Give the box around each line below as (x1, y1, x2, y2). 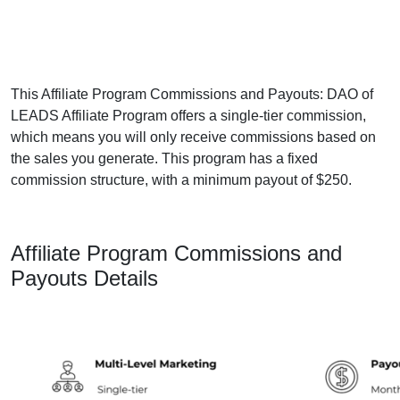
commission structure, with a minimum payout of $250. (11, 172, 352, 187)
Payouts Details (11, 266, 158, 290)
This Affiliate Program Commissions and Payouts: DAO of (11, 87, 373, 102)
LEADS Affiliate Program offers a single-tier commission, (11, 108, 366, 123)
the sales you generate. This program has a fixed (11, 151, 318, 166)
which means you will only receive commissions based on (11, 129, 376, 145)
